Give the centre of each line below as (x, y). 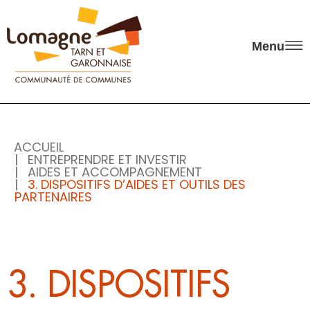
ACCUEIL (39, 147)
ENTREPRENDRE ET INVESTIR (108, 159)
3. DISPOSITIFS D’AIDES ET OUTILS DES (137, 184)
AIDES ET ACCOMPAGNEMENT (115, 172)
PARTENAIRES (54, 197)
